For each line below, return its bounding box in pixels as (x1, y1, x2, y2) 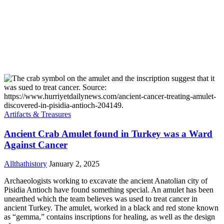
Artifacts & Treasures (4, 110, 71, 118)
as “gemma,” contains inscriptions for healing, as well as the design (4, 212, 215, 221)
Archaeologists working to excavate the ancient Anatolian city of (4, 176, 207, 185)
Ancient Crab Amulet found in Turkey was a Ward (4, 128, 212, 139)
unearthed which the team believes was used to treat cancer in (4, 194, 197, 203)
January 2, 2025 (47, 159, 99, 168)
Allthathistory (4, 159, 47, 168)
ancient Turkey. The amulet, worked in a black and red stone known (4, 203, 218, 212)
